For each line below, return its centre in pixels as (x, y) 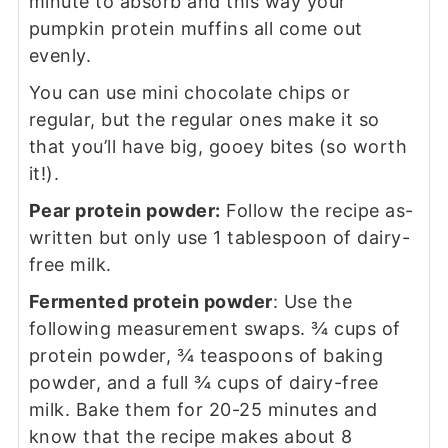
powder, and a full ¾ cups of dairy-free (203, 383)
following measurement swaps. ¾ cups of (214, 329)
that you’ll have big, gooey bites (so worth (218, 147)
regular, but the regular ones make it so (204, 120)
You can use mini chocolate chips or (189, 93)
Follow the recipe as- (317, 211)
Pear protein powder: (124, 211)
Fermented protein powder (150, 302)
